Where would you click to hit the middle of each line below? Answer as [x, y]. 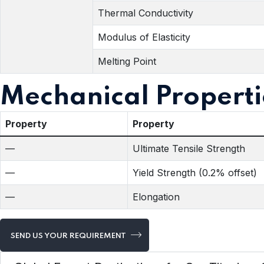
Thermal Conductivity [146, 13]
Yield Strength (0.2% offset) [195, 172]
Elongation [156, 197]
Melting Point [127, 61]
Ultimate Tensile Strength [189, 148]
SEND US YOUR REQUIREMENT [69, 236]
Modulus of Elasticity [144, 37]
